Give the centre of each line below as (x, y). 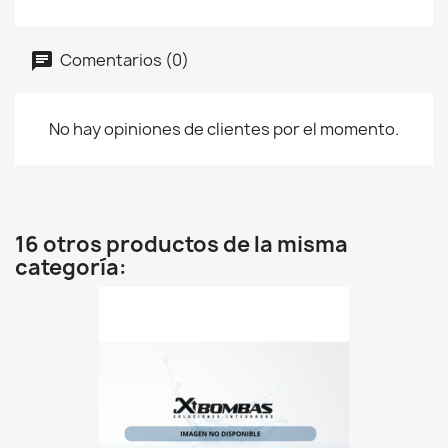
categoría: (71, 267)
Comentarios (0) (123, 59)
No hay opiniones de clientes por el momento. (224, 129)
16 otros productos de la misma (181, 244)
